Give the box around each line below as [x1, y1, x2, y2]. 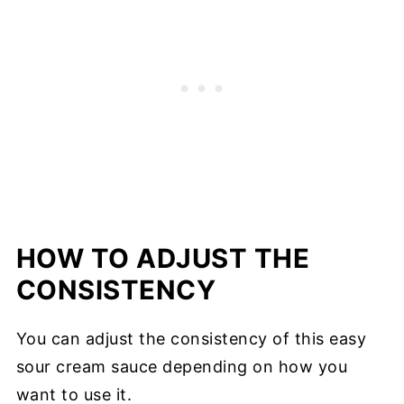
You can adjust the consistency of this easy [15, 329, 367, 349]
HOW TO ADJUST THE [15, 243, 310, 275]
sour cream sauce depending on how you [15, 357, 348, 377]
